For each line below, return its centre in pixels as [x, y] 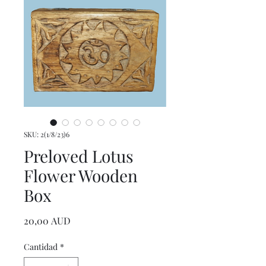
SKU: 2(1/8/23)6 [47, 134]
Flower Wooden [81, 175]
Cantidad [41, 247]
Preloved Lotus [79, 156]
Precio [84, 220]
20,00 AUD [47, 221]
